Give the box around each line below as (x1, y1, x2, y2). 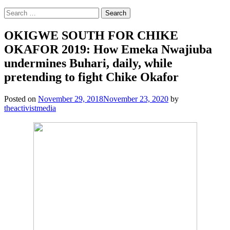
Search (4, 7, 26, 16)
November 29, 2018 (38, 94, 103, 103)
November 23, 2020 (103, 94, 168, 103)
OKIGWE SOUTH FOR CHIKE (4, 28, 178, 42)
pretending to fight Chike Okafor (4, 70, 179, 84)
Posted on (4, 94, 38, 103)
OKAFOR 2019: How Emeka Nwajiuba (4, 42, 212, 56)
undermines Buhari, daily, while (4, 56, 172, 70)
